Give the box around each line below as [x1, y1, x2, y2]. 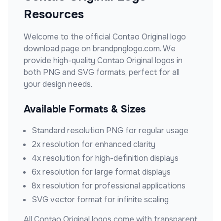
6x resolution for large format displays [32, 167, 171, 177]
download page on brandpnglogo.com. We [24, 43, 176, 54]
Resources [24, 7, 84, 22]
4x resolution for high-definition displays [32, 153, 179, 163]
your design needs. [24, 79, 92, 89]
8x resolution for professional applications [32, 181, 185, 191]
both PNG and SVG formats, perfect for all [24, 67, 180, 77]
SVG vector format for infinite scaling [32, 194, 169, 205]
